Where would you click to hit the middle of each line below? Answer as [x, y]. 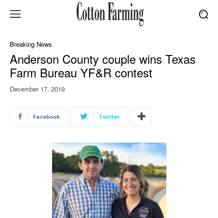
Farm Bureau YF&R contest [81, 72]
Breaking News [31, 44]
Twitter [109, 116]
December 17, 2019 [37, 89]
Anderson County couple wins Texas [103, 58]
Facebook [46, 116]
